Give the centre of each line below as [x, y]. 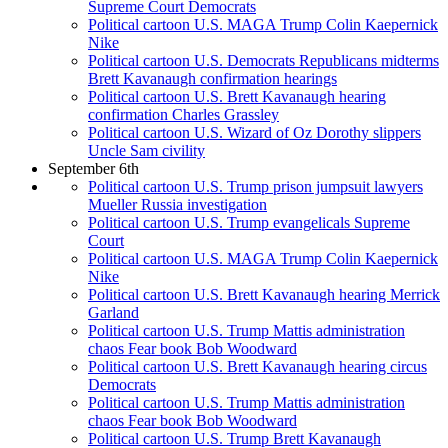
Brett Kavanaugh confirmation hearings [212, 79]
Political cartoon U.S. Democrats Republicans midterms [263, 61]
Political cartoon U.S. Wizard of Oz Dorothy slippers [254, 133]
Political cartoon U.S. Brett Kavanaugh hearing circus [257, 367]
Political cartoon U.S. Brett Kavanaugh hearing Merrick [264, 295]
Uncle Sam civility [146, 151]
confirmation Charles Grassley [183, 115]
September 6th [93, 169]
